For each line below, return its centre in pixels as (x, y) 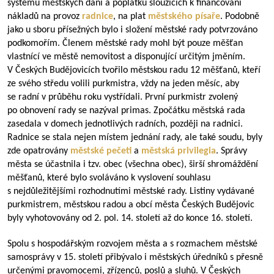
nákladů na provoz (45, 17)
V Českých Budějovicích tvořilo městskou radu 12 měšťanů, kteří (134, 70)
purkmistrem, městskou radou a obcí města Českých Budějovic (131, 205)
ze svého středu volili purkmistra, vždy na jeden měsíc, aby (123, 84)
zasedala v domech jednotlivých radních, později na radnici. (125, 124)
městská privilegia (179, 151)
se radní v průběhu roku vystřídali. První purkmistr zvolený (123, 97)
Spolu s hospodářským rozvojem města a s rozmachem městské (132, 244)
